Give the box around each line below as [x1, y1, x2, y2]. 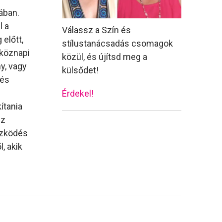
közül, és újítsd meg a [62, 51, 148, 62]
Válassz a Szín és [62, 24, 131, 35]
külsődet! [62, 64, 99, 75]
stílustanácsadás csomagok [62, 38, 173, 49]
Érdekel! [62, 88, 94, 99]
